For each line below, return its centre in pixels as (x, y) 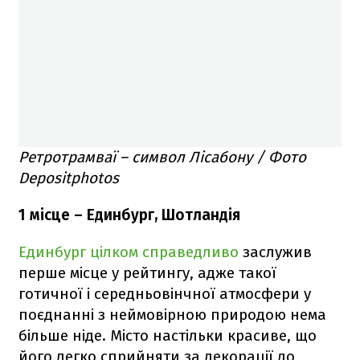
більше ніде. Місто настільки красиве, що (168, 336)
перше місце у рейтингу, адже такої (147, 273)
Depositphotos (69, 178)
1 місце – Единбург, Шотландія (129, 215)
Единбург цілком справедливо (131, 252)
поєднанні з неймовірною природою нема (172, 315)
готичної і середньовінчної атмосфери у (165, 294)
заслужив (277, 252)
